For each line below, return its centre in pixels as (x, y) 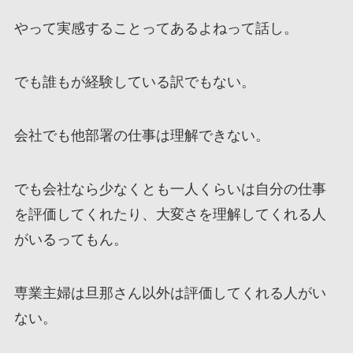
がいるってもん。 (71, 239)
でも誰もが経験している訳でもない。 (134, 82)
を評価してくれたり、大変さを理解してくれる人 (170, 214)
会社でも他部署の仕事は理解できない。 (141, 135)
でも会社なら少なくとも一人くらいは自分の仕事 (170, 189)
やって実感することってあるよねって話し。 (156, 29)
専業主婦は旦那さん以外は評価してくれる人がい (170, 293)
